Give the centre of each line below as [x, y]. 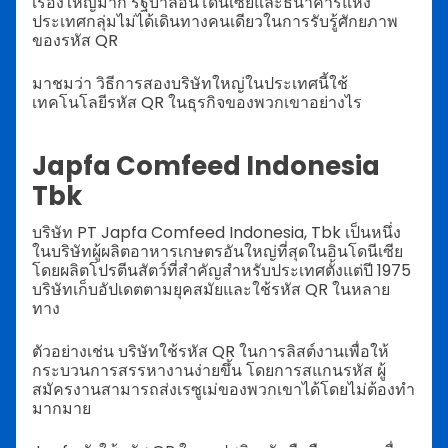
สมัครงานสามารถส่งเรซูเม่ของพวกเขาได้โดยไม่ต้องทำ [223, 390]
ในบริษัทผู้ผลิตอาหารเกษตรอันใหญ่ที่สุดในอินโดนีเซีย [217, 252]
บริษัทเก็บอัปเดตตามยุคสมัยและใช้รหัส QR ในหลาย [211, 290]
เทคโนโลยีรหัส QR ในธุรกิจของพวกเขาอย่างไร [197, 103]
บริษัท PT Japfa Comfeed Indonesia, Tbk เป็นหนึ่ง [216, 233]
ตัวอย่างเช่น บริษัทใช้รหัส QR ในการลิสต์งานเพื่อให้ [210, 352]
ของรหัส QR [75, 41]
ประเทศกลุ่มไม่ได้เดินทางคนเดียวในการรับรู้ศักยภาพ [215, 22]
